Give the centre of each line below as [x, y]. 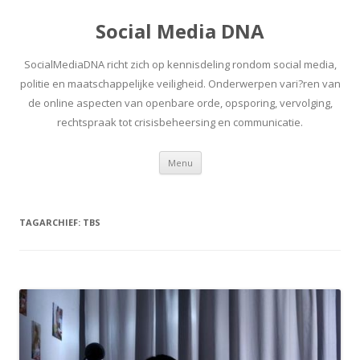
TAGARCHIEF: [51, 222]
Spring [217, 156]
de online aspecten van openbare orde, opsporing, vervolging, [180, 103]
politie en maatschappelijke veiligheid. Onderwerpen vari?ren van [180, 84]
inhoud [219, 179]
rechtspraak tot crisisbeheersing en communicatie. [180, 122]
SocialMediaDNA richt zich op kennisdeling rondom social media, [180, 64]
